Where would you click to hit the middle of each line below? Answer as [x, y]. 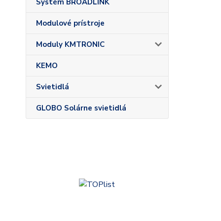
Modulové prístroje [70, 23]
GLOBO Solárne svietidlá [81, 108]
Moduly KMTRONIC [70, 44]
